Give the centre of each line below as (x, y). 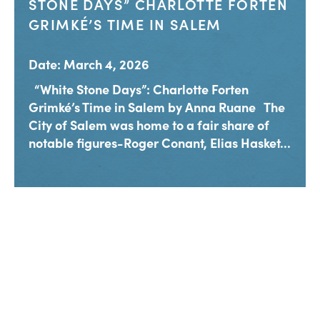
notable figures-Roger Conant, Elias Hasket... (160, 143)
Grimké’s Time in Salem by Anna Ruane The (157, 107)
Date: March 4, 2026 (89, 64)
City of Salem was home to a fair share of (149, 125)
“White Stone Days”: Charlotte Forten (139, 89)
